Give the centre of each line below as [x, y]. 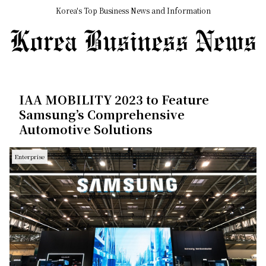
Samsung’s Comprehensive [102, 115]
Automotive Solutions [86, 129]
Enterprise [30, 157]
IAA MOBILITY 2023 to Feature [114, 100]
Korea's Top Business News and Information [133, 11]
